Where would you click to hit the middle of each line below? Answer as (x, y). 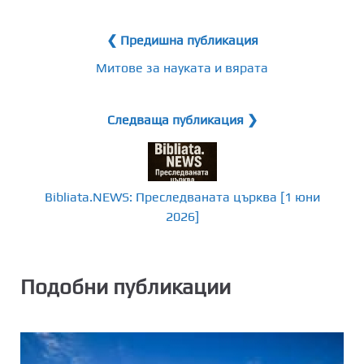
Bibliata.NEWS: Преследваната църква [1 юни (182, 197)
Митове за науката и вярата (182, 67)
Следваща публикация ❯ (182, 119)
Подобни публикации (126, 287)
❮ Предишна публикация (182, 40)
